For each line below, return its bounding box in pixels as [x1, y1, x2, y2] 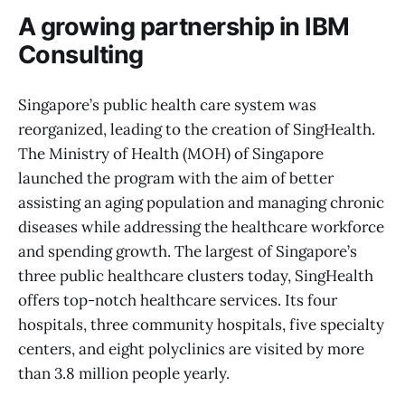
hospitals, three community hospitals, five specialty [18, 315, 384, 335]
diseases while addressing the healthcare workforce [18, 217, 384, 238]
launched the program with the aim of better [18, 168, 334, 189]
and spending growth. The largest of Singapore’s [18, 241, 357, 262]
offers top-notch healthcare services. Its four [18, 290, 337, 311]
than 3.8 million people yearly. [18, 363, 230, 384]
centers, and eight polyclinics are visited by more [18, 339, 364, 360]
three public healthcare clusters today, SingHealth [18, 266, 373, 287]
